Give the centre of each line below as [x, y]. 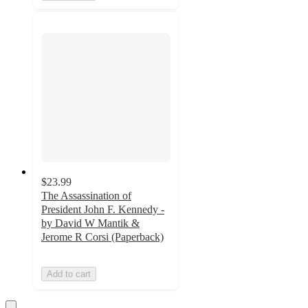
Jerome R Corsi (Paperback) [102, 236]
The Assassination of [86, 195]
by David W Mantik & [90, 223]
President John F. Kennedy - [103, 209]
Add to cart [69, 274]
